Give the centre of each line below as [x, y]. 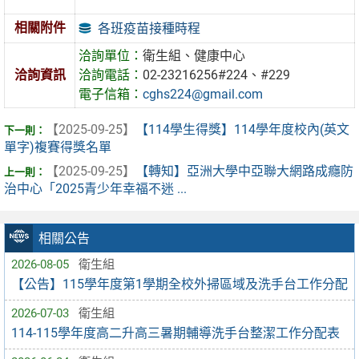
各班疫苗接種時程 [149, 28]
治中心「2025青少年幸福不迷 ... [95, 189]
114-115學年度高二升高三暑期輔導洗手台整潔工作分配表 [175, 333]
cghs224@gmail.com [203, 95]
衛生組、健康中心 [194, 56]
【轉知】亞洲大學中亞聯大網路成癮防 [244, 171]
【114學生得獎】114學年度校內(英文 [242, 130]
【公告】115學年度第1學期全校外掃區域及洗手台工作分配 [179, 284]
